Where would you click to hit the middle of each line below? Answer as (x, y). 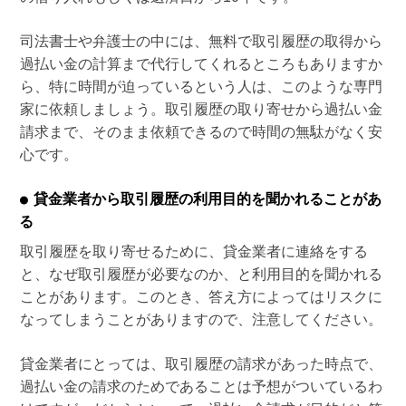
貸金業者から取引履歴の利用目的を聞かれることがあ (208, 199)
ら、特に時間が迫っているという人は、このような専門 (201, 87)
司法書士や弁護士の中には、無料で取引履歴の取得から (201, 42)
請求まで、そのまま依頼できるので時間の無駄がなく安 (201, 132)
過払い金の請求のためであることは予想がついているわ (201, 387)
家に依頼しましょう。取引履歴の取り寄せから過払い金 (201, 110)
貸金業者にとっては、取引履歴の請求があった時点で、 (201, 364)
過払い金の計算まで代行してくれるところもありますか (201, 64)
